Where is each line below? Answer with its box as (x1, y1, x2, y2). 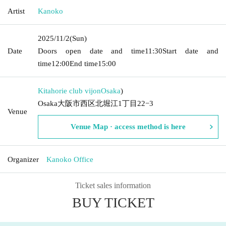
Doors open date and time (38, 46, 145, 55)
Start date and (162, 46, 219, 55)
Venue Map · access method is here (71, 122, 186, 131)
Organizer (8, 155, 39, 163)
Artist (8, 7, 25, 15)
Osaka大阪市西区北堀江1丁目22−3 (38, 99, 153, 107)
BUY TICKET (72, 194, 154, 210)
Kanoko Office (46, 155, 93, 163)
